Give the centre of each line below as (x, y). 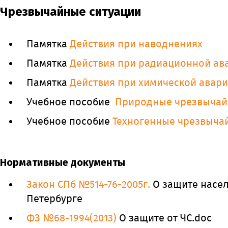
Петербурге (54, 198)
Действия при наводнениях (136, 44)
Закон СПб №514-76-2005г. (88, 184)
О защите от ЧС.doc (164, 218)
